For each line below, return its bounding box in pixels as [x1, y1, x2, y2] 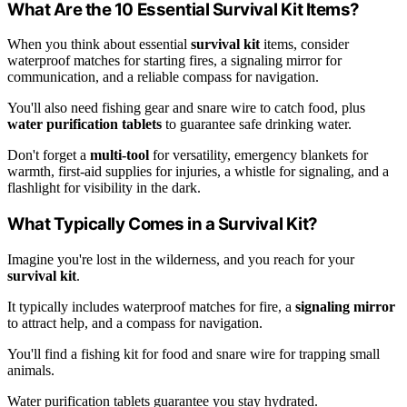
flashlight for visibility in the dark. [7, 180, 201, 196]
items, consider [260, 36, 349, 53]
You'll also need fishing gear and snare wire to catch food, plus [7, 100, 365, 116]
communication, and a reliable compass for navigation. [7, 69, 319, 85]
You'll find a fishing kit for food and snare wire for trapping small [7, 345, 380, 362]
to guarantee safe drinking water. [162, 116, 352, 133]
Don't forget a [7, 147, 90, 164]
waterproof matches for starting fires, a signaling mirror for [7, 53, 342, 69]
